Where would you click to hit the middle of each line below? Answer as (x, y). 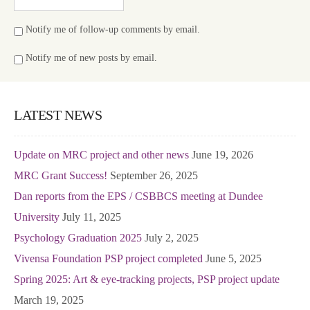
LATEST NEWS (58, 115)
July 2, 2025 (172, 238)
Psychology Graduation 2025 (78, 238)
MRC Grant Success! (61, 176)
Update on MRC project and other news (101, 155)
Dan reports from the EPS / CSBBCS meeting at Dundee (138, 197)
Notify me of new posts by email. (91, 58)
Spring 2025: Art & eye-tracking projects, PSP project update (147, 280)
